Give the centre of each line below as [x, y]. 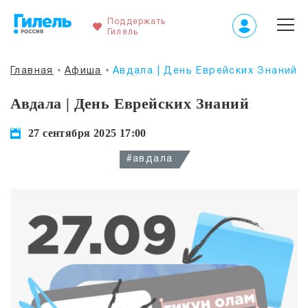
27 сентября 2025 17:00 [87, 133]
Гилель [123, 32]
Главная [32, 71]
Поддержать [136, 22]
